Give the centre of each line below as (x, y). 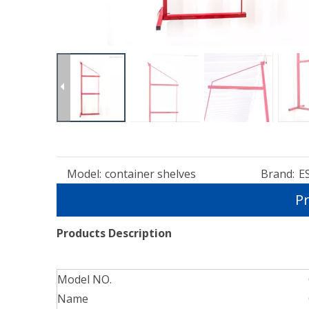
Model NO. (84, 279)
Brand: (277, 174)
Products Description (114, 233)
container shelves (150, 174)
